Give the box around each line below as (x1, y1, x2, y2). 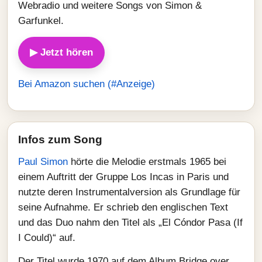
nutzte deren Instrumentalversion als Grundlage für (18, 187, 240, 198)
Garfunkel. (18, 15, 64, 26)
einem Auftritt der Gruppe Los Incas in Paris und (18, 171, 229, 182)
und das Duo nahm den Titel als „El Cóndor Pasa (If (18, 217, 243, 228)
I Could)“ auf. (18, 232, 75, 243)
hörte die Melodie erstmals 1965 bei (68, 156, 226, 167)
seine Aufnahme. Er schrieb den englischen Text (18, 202, 228, 213)
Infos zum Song (18, 133, 102, 146)
